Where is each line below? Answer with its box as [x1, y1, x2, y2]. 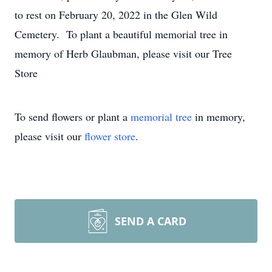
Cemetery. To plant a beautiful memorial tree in [15, 27, 228, 41]
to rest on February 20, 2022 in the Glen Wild [15, 7, 217, 22]
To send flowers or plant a [15, 109, 131, 124]
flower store [84, 129, 135, 143]
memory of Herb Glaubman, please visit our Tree [15, 46, 232, 61]
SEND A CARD [115, 214, 186, 228]
